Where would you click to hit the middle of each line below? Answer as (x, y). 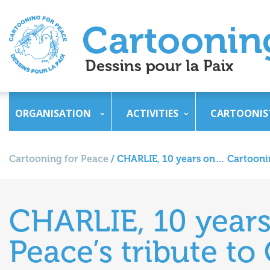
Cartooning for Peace (59, 159)
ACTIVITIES (152, 113)
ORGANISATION (53, 113)
